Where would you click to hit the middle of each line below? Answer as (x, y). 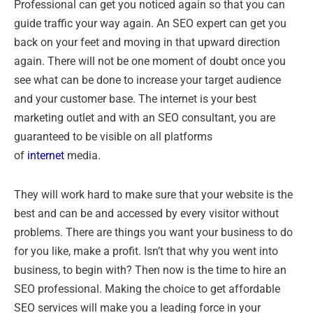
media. (82, 156)
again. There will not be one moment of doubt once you (150, 61)
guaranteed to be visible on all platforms (113, 137)
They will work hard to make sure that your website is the (153, 195)
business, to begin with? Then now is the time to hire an (150, 270)
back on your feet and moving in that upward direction (147, 43)
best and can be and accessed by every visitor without (146, 214)
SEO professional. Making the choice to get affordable (147, 289)
